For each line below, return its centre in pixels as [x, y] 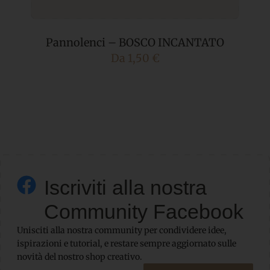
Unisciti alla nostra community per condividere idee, [122, 231]
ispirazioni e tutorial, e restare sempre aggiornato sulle [127, 244]
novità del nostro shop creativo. [80, 257]
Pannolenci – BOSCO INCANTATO [135, 43]
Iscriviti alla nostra [125, 188]
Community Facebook [144, 212]
